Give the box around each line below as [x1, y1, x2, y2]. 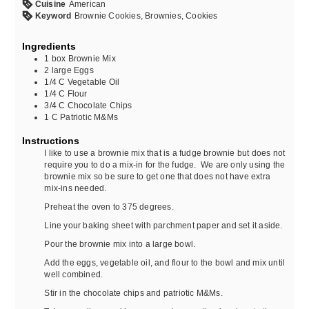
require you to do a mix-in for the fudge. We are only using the [44, 159, 286, 169]
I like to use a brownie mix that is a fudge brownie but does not [44, 148, 286, 157]
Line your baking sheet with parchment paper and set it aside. [44, 220, 285, 230]
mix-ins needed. [44, 183, 109, 192]
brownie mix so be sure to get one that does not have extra [44, 171, 270, 181]
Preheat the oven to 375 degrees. [44, 201, 176, 211]
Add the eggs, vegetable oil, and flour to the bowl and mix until [44, 257, 286, 267]
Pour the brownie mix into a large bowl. [44, 239, 198, 248]
